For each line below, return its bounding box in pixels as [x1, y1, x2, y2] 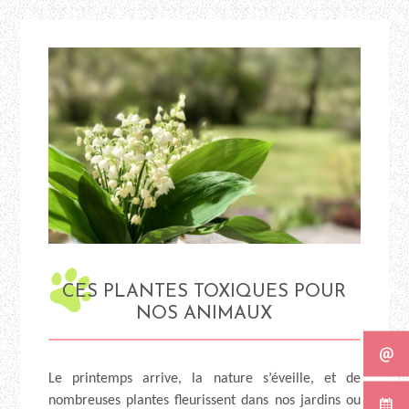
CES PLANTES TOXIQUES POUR [62, 283, 347, 302]
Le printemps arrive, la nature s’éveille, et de [47, 372, 362, 387]
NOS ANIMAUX [136, 305, 273, 324]
